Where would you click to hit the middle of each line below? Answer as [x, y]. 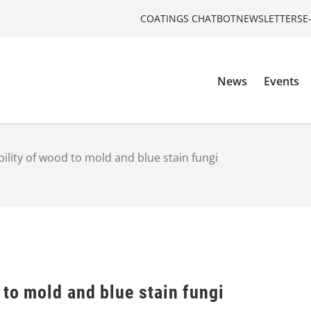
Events [282, 82]
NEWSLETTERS [269, 18]
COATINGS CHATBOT [188, 18]
